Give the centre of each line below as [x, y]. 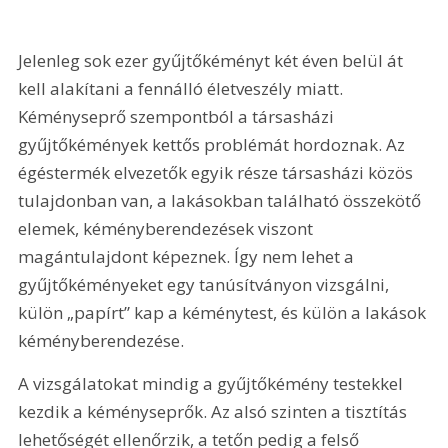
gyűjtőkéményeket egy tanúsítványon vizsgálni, [206, 284]
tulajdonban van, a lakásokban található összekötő [222, 200]
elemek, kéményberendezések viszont [168, 228]
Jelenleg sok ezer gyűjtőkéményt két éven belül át [213, 60]
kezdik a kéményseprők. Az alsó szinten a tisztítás [215, 412]
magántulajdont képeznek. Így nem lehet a [188, 256]
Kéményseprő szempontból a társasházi [178, 116]
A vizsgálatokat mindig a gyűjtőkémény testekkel [213, 384]
